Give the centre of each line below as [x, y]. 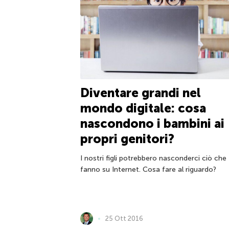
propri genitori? [127, 139]
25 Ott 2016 [124, 218]
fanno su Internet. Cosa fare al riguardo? [148, 169]
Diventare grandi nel [141, 93]
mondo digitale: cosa [143, 108]
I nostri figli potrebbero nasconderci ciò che [153, 158]
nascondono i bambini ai [152, 123]
